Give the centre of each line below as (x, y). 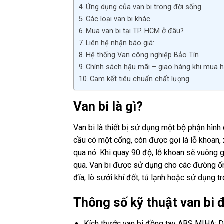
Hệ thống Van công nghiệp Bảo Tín (142, 55)
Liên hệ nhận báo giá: (120, 43)
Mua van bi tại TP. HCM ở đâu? (135, 31)
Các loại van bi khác (118, 19)
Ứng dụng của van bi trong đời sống (143, 7)
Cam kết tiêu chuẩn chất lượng (139, 79)
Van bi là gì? (108, 107)
